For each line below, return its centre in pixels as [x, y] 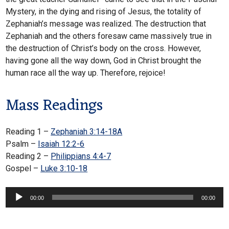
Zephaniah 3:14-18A [87, 132]
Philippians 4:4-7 [81, 156]
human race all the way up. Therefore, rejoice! [86, 73]
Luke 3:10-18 [64, 169]
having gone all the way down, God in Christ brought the [104, 61]
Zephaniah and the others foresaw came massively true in [109, 36]
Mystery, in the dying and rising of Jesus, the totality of [104, 12]
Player [17, 205]
